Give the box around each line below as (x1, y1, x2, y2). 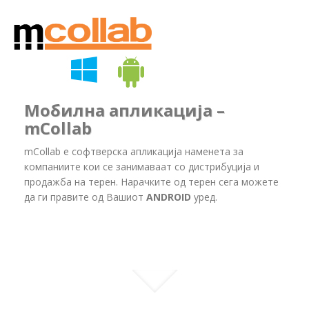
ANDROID (146, 190, 191, 203)
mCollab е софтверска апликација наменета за (24, 144, 243, 158)
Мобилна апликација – (24, 98, 225, 121)
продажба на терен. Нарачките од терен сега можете (24, 175, 279, 188)
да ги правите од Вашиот (24, 190, 146, 203)
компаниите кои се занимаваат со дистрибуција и (24, 159, 259, 173)
